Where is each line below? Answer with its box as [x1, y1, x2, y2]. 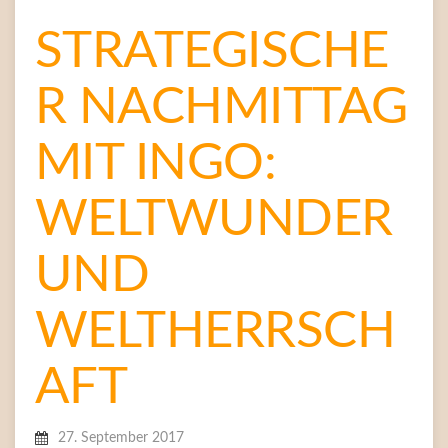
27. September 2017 [58, 431, 184, 445]
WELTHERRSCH [35, 306, 396, 357]
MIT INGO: [35, 138, 277, 189]
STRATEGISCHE [35, 26, 389, 77]
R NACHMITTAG [35, 82, 408, 133]
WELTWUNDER [35, 194, 393, 245]
